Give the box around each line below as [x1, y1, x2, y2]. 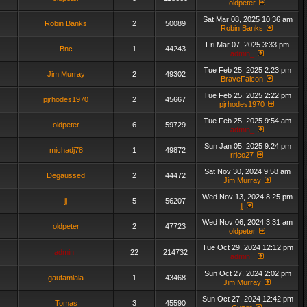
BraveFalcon [221, 75, 263, 83]
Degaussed [47, 171, 85, 180]
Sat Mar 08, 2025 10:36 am [202, 15, 293, 23]
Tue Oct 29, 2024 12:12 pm [201, 243, 293, 251]
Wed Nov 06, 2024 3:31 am [202, 218, 293, 226]
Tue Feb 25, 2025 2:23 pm [204, 66, 291, 74]
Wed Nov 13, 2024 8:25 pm [202, 193, 293, 201]
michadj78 [49, 146, 83, 154]
